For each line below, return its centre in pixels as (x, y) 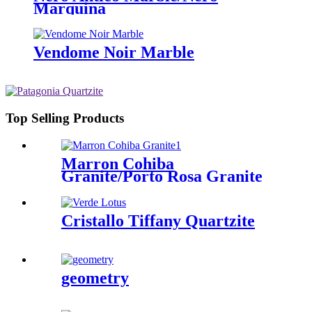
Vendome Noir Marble (114, 53)
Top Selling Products (65, 118)
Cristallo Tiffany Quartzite (158, 220)
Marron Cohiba (118, 163)
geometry (95, 278)
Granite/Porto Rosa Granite (162, 176)
